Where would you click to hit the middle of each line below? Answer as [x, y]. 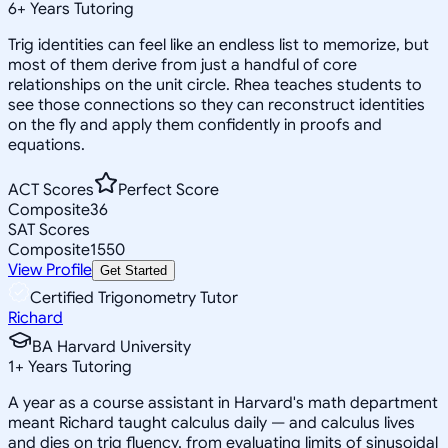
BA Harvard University [111, 346]
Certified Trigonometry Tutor [134, 297]
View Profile [50, 269]
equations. [46, 144]
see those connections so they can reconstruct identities [216, 104]
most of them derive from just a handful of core [182, 64]
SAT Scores [49, 229]
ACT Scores [51, 189]
